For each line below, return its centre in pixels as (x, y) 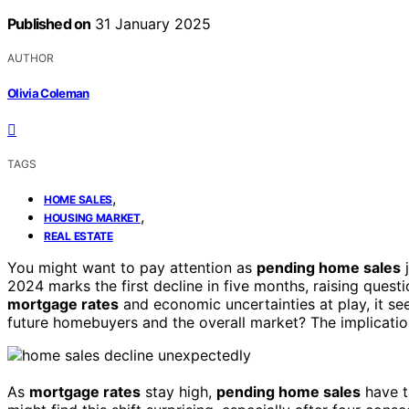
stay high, (178, 391)
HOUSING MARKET (92, 217)
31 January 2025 (151, 24)
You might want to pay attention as (132, 267)
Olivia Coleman (48, 93)
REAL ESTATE (79, 236)
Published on (49, 24)
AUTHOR (31, 58)
